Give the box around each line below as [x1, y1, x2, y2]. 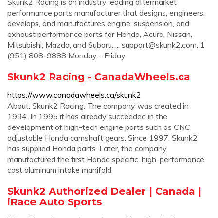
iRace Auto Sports [7, 196, 102, 208]
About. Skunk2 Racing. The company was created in [7, 101, 189, 110]
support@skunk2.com [122, 40, 197, 50]
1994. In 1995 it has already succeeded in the [7, 111, 167, 121]
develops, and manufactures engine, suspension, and [7, 18, 189, 28]
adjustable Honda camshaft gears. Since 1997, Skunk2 [7, 133, 198, 143]
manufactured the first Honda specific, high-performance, [7, 154, 206, 164]
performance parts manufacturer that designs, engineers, [7, 8, 205, 18]
